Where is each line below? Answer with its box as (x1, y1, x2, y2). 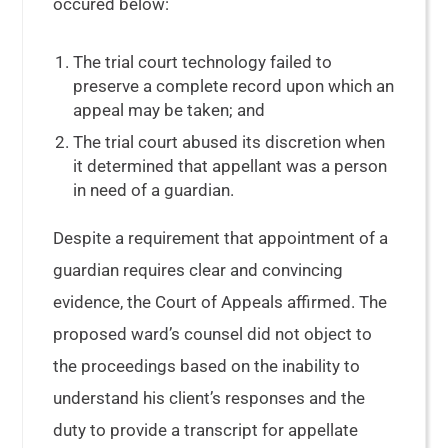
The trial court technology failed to (73, 52, 333, 72)
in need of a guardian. (73, 180, 235, 200)
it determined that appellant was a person (73, 156, 388, 176)
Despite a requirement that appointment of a (53, 228, 389, 248)
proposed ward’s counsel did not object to (53, 324, 373, 344)
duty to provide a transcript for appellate (53, 420, 359, 440)
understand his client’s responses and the (53, 388, 366, 408)
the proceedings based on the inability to (53, 356, 361, 376)
